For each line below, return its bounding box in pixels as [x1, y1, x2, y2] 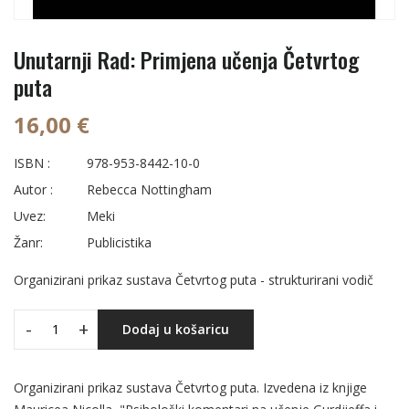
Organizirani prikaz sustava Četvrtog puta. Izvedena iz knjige [14, 378, 367, 396]
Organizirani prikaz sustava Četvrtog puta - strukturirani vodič [14, 270, 373, 288]
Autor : [14, 180, 53, 198]
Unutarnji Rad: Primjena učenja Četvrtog [14, 42, 359, 76]
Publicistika [87, 233, 152, 251]
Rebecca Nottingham [87, 180, 212, 198]
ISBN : [14, 153, 50, 172]
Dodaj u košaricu [122, 320, 229, 338]
